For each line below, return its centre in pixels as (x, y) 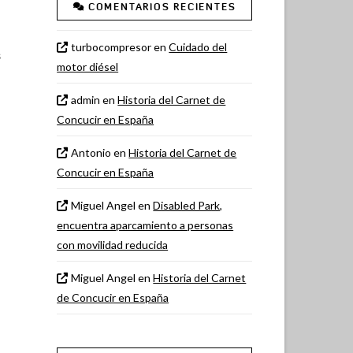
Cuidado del (198, 46)
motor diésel (88, 66)
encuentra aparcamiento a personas (145, 225)
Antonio (91, 152)
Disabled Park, (188, 205)
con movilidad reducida (113, 244)
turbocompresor (111, 46)
